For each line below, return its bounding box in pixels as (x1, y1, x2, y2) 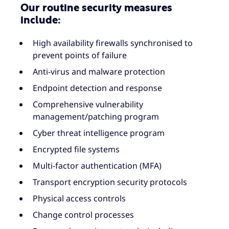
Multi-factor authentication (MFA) (33, 160, 162, 172)
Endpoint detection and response (33, 82, 162, 94)
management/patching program (33, 111, 159, 123)
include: (20, 15, 61, 26)
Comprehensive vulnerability (33, 99, 143, 110)
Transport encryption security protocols (33, 176, 187, 188)
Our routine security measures (20, 3, 172, 13)
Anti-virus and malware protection (33, 66, 165, 78)
